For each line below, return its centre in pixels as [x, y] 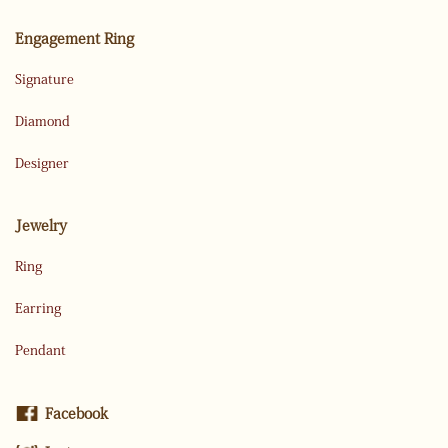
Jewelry [41, 225]
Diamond [42, 120]
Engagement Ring [74, 38]
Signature [44, 78]
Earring [38, 308]
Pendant [40, 350]
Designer [42, 162]
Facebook [76, 413]
